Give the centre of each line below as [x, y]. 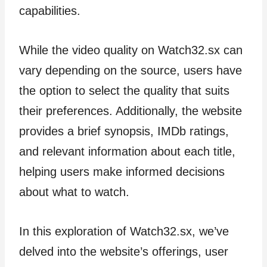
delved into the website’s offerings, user [124, 251]
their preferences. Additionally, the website [131, 111]
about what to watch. [74, 192]
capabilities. [50, 10]
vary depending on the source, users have [131, 70]
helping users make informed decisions [122, 171]
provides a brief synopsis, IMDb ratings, [124, 131]
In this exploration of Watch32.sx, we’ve [124, 231]
